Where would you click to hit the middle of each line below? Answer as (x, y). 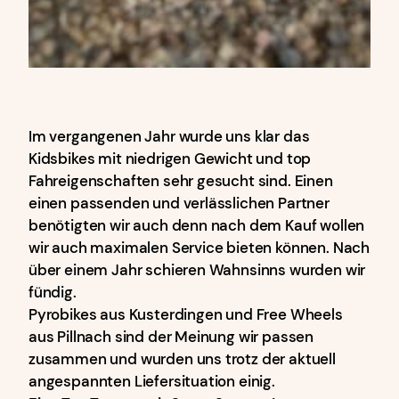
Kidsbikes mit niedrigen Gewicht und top (170, 159)
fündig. (53, 293)
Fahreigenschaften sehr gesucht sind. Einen (181, 181)
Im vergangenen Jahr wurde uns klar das (169, 137)
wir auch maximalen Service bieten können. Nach (199, 248)
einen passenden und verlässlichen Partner (179, 204)
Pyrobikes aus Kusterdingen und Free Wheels (186, 315)
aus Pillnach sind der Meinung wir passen (171, 337)
